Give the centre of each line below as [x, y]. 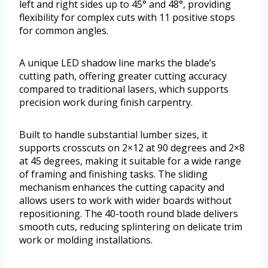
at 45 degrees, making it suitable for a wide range [130, 161]
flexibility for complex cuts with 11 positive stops [127, 17]
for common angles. [64, 30]
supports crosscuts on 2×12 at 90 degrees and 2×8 [132, 147]
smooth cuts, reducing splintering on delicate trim [131, 226]
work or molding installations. [86, 240]
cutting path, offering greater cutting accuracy [123, 76]
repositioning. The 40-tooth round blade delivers [129, 213]
